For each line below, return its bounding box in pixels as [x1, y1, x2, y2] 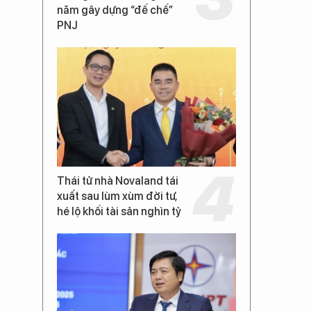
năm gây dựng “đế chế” [57, 3, 173, 17]
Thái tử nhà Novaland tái [57, 174, 178, 187]
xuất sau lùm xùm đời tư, [57, 189, 177, 203]
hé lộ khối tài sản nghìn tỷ [57, 204, 181, 218]
